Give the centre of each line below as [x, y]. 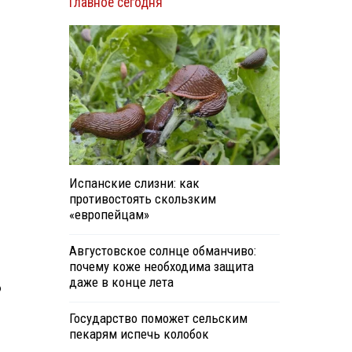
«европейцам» [109, 215]
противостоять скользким [142, 199]
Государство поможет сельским [158, 319]
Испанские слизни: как [134, 183]
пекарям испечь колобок [139, 334]
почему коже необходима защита [161, 267]
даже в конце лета [121, 282]
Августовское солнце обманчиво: [162, 251]
